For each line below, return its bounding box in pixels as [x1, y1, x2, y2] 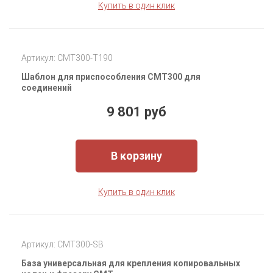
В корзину [111, 149, 162, 163]
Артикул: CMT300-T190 [21, 53, 113, 63]
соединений [21, 83, 72, 93]
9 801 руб [107, 104, 166, 120]
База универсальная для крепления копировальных [21, 258, 240, 269]
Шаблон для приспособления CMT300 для [21, 72, 200, 82]
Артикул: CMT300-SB [21, 239, 104, 250]
